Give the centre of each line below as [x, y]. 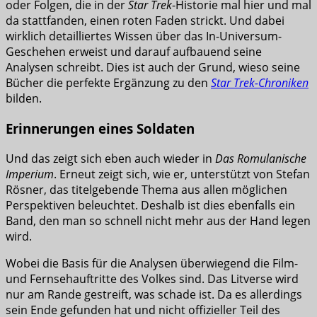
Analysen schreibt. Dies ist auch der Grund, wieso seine [153, 68]
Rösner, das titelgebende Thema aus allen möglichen [146, 189]
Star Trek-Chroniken [260, 83]
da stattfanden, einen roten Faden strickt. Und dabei [145, 21]
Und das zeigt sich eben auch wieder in [110, 158]
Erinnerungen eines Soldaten [100, 128]
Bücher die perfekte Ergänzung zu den [108, 83]
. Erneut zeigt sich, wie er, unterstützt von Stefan [182, 174]
